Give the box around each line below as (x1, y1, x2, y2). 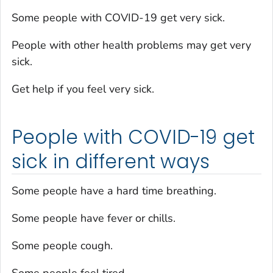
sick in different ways (12, 148, 210, 175)
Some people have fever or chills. (12, 210, 175, 225)
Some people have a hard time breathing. (12, 183, 216, 198)
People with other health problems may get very (12, 38, 251, 53)
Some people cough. (12, 238, 113, 253)
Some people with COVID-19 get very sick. (12, 10, 225, 26)
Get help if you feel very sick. (12, 82, 154, 97)
